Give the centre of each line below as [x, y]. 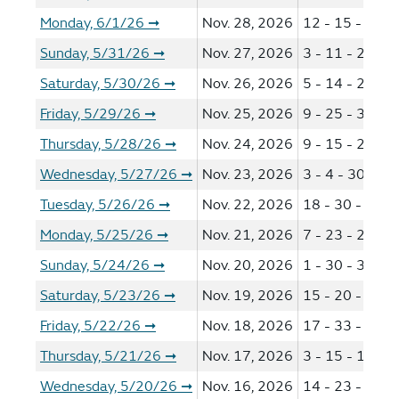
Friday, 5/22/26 [90, 326]
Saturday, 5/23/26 [100, 296]
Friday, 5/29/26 [90, 114]
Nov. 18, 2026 [248, 326]
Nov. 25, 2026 [248, 114]
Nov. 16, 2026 [248, 387]
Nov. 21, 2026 [248, 235]
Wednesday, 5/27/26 [109, 175]
